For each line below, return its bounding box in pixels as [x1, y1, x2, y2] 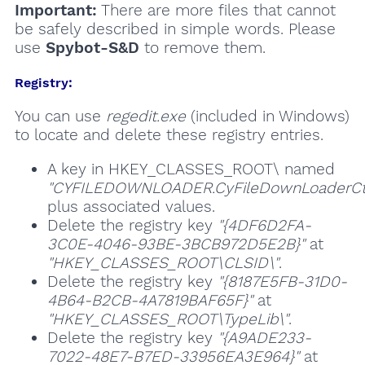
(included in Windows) [185, 107, 350, 126]
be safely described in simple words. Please [14, 19, 336, 38]
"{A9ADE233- [217, 328, 311, 348]
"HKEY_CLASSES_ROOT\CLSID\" [46, 253, 279, 273]
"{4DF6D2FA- [217, 216, 311, 235]
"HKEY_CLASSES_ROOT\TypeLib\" [46, 310, 288, 329]
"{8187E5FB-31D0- [217, 272, 347, 292]
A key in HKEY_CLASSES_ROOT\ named [46, 160, 335, 179]
